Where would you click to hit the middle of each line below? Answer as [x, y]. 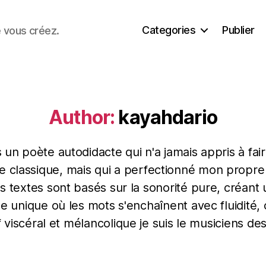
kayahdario [168, 117]
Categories [169, 30]
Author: [82, 117]
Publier [238, 30]
